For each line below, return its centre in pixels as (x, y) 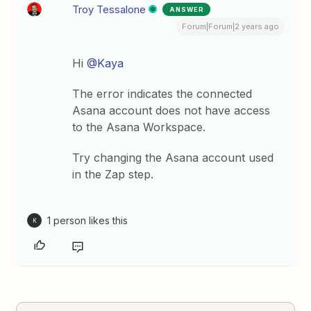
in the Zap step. (113, 174)
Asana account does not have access (171, 110)
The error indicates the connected (162, 94)
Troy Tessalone (109, 9)
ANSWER (187, 9)
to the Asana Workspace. (139, 127)
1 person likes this (88, 220)
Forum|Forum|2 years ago (230, 26)
